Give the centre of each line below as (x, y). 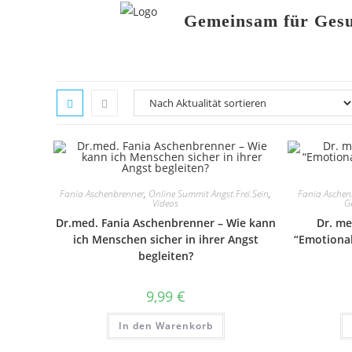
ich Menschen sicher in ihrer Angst (165, 239)
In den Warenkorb (165, 326)
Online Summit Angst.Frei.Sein (209, 194)
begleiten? (165, 256)
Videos (166, 203)
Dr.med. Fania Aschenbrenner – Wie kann (165, 223)
